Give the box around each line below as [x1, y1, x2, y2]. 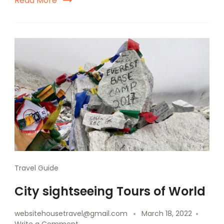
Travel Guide [14, 163, 58, 173]
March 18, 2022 [141, 208, 192, 219]
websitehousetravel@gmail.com [14, 208, 127, 219]
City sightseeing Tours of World [14, 183, 205, 200]
